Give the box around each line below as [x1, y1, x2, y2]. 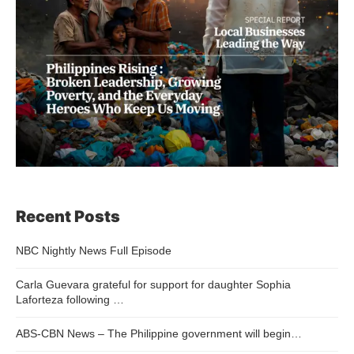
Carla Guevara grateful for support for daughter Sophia [16, 277, 291, 291]
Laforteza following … [16, 292, 124, 306]
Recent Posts [16, 206, 120, 226]
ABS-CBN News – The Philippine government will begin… [16, 326, 302, 340]
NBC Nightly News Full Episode [16, 243, 171, 257]
